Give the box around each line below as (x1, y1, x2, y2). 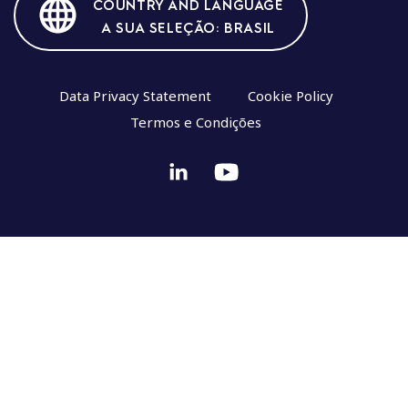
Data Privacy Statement (58, 87, 211, 106)
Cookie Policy (247, 87, 333, 106)
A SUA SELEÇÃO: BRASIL (101, 18, 275, 37)
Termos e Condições (130, 113, 262, 132)
